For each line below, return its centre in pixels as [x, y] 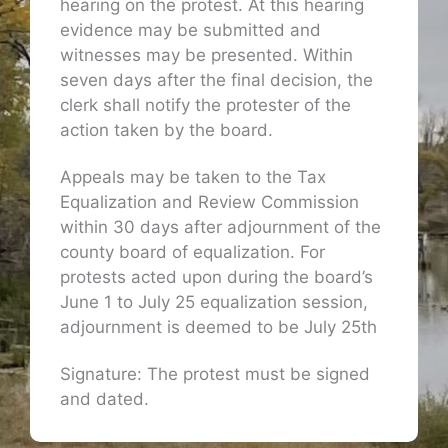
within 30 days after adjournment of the [220, 226]
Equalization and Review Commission [209, 201]
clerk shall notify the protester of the [205, 104]
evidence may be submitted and [190, 29]
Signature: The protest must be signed [215, 373]
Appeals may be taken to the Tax [193, 176]
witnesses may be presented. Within [206, 54]
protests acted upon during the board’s [216, 276]
